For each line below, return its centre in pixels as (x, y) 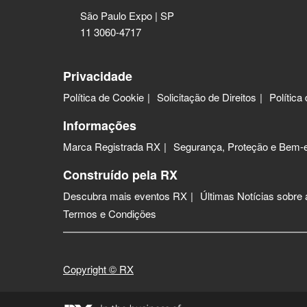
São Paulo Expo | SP (127, 16)
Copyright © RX (98, 269)
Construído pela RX (120, 175)
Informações (100, 126)
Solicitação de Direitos (207, 97)
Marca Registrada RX (112, 147)
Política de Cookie (103, 97)
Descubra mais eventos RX (125, 196)
